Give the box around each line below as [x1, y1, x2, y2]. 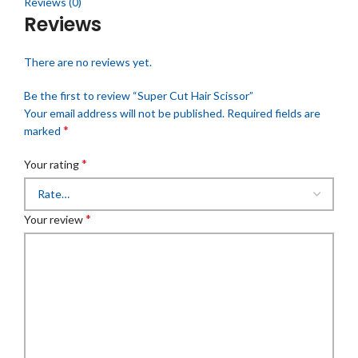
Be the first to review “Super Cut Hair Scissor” [24, 88, 253, 102]
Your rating [24, 157, 82, 171]
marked [24, 123, 63, 137]
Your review [24, 212, 86, 226]
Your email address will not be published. [24, 105, 225, 120]
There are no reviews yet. [24, 54, 152, 69]
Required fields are [227, 105, 320, 120]
